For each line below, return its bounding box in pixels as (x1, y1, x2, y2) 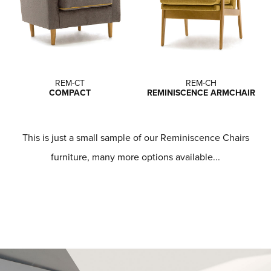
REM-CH (185, 76, 217, 89)
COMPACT (49, 86, 91, 99)
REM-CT (55, 76, 85, 89)
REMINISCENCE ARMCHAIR (146, 86, 255, 99)
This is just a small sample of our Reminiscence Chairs (22, 130, 249, 144)
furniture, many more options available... (51, 149, 220, 163)
